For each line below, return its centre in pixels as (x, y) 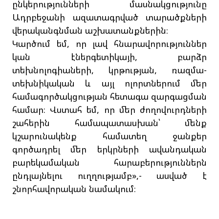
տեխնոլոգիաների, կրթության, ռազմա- (109, 70)
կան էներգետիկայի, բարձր (109, 57)
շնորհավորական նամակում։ (74, 189)
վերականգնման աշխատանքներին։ (90, 31)
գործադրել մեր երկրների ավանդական (109, 149)
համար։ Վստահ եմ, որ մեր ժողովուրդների (109, 110)
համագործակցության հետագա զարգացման (109, 97)
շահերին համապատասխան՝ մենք (109, 123)
